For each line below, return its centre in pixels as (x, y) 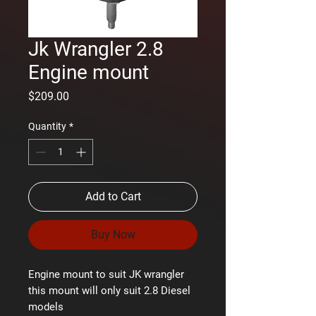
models (47, 306)
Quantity (47, 126)
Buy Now (113, 234)
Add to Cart (113, 196)
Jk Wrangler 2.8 (96, 49)
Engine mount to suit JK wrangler (108, 274)
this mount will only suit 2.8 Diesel (109, 290)
